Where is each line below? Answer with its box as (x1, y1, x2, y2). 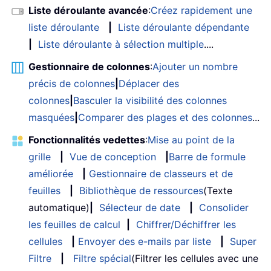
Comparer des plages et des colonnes (78, 111, 252, 124)
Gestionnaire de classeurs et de (89, 168, 233, 180)
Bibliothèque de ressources (79, 184, 203, 197)
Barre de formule (169, 151, 246, 163)
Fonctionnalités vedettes (28, 134, 145, 146)
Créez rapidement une (151, 4, 252, 17)
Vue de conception (70, 151, 156, 163)
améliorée (28, 168, 73, 180)
